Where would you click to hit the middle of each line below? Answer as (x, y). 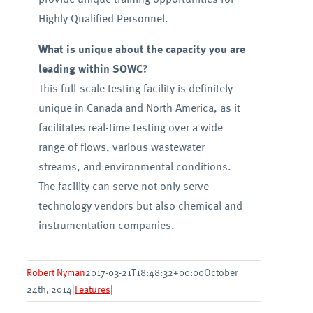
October (221, 272)
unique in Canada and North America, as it (139, 107)
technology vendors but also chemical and (140, 205)
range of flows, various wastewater (121, 146)
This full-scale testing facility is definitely (135, 88)
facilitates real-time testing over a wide (130, 127)
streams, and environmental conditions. (134, 166)
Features (93, 289)
